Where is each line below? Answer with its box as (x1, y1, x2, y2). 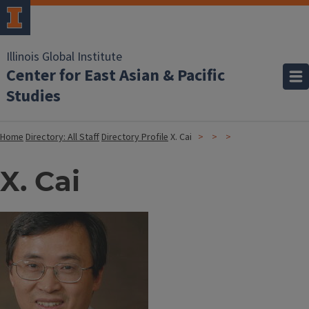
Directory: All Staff (26, 130, 99, 144)
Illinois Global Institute (6, 48, 122, 66)
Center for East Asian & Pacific (6, 63, 225, 88)
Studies (6, 84, 61, 108)
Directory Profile (101, 130, 168, 144)
